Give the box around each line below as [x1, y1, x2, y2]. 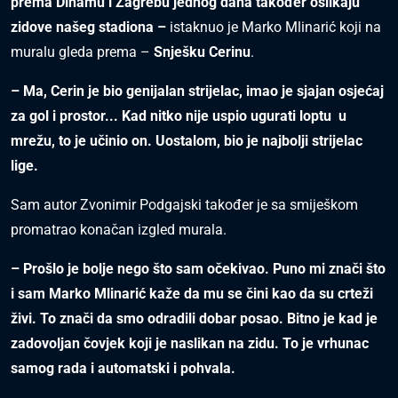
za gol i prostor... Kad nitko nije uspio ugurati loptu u [11, 107, 346, 125]
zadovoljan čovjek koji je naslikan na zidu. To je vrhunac [11, 335, 369, 353]
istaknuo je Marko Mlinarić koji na [166, 19, 381, 36]
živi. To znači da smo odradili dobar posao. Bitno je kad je [11, 310, 378, 328]
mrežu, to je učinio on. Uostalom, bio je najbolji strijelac [11, 132, 362, 150]
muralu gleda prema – [11, 44, 154, 61]
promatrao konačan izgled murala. [11, 221, 227, 239]
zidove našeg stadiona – [11, 19, 166, 36]
